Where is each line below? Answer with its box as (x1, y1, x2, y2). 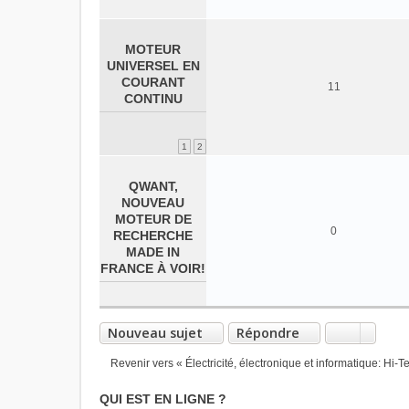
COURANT (121, 75, 185, 89)
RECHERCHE (113, 228, 193, 243)
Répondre (236, 324, 299, 341)
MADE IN (126, 245, 180, 259)
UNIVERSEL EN (106, 58, 200, 73)
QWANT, (128, 179, 178, 194)
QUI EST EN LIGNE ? (100, 392, 226, 406)
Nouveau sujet (108, 324, 203, 341)
